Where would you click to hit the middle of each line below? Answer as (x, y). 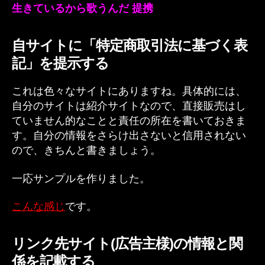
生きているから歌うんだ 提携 (83, 8)
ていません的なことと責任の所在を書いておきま (129, 121)
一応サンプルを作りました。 (81, 178)
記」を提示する (61, 63)
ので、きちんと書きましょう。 (86, 150)
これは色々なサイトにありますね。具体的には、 (129, 91)
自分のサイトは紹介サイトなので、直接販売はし (129, 106)
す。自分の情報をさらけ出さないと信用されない (129, 135)
